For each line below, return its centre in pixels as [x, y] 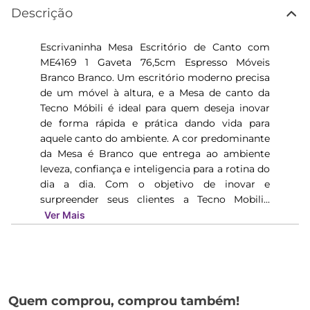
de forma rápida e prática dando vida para [155, 123]
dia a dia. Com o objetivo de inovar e [155, 184]
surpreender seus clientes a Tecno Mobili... [155, 199]
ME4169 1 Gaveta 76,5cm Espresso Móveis [155, 62]
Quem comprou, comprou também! [124, 301]
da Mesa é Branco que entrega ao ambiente [155, 154]
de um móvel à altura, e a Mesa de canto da [155, 93]
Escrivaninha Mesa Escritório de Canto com [155, 47]
